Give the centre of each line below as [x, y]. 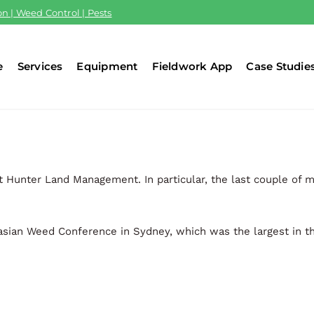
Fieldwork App [192, 66]
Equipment [107, 66]
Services [40, 66]
